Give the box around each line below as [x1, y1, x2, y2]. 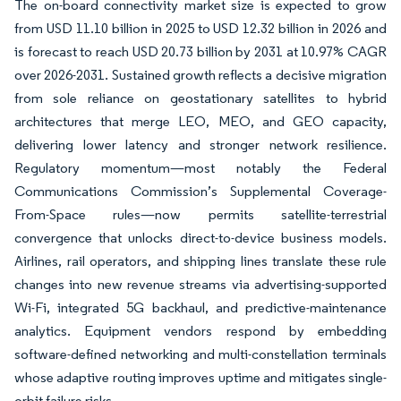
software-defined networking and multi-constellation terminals [14, 346, 387, 363]
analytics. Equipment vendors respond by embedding [14, 322, 387, 339]
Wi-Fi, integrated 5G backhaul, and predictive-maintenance [14, 299, 387, 316]
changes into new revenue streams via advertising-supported [14, 276, 387, 293]
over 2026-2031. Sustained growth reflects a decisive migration [14, 66, 387, 83]
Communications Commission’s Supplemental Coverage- [14, 183, 387, 200]
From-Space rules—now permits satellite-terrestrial [14, 206, 387, 223]
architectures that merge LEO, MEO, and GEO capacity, [14, 113, 387, 130]
